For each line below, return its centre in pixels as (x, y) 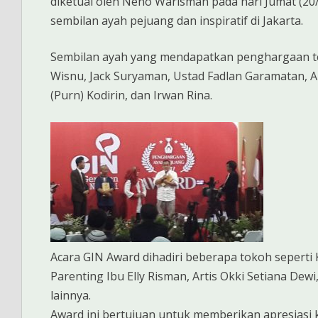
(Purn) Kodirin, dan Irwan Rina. (131, 95)
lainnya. (71, 295)
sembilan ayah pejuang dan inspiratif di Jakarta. (177, 20)
